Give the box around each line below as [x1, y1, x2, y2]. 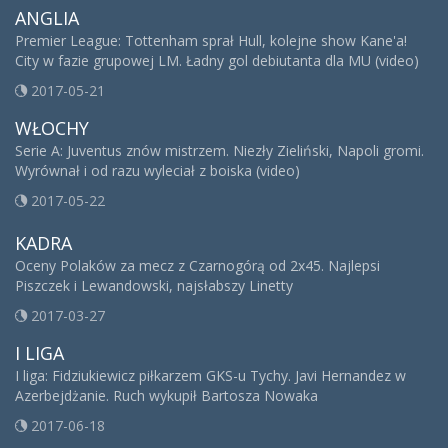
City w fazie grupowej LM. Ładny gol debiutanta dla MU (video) [15, 51, 419, 71]
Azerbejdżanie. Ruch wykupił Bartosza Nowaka [15, 386, 318, 406]
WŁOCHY [15, 116, 89, 141]
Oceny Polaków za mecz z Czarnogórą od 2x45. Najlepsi [15, 256, 380, 276]
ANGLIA [15, 6, 79, 31]
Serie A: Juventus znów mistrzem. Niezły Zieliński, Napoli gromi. [15, 141, 424, 161]
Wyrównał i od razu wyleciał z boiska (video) [15, 161, 300, 181]
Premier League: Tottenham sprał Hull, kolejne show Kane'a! [15, 31, 407, 51]
